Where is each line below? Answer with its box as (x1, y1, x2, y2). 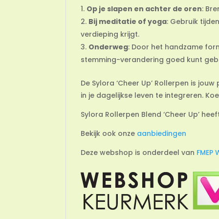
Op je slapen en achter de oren (87, 4, 202, 14)
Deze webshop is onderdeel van (81, 148, 197, 158)
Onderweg (88, 42, 129, 52)
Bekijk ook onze (81, 129, 137, 139)
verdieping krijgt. (81, 29, 140, 40)
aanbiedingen (137, 129, 187, 139)
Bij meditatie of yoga (88, 17, 167, 27)
